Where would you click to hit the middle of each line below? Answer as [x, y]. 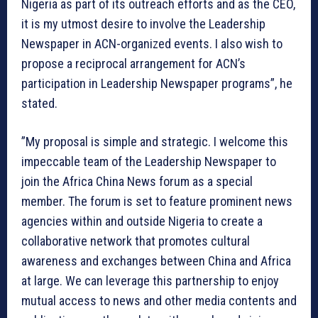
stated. [39, 103]
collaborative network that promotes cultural [136, 241]
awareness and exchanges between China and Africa [156, 261]
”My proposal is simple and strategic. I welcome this [155, 141]
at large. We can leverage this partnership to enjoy [150, 280]
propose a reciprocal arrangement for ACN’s [133, 63]
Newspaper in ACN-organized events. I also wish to [152, 43]
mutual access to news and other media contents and [159, 300]
